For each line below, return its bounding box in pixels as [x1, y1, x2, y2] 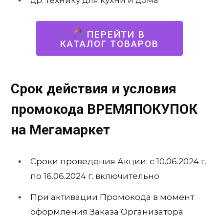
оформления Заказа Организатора [30, 207, 183, 217]
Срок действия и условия [11, 80, 176, 97]
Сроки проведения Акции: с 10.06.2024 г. [30, 156, 206, 166]
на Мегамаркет [11, 121, 110, 138]
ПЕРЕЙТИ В [83, 29, 146, 41]
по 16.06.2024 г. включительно [30, 171, 159, 181]
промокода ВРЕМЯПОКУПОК [11, 101, 197, 117]
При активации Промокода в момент [30, 192, 194, 202]
